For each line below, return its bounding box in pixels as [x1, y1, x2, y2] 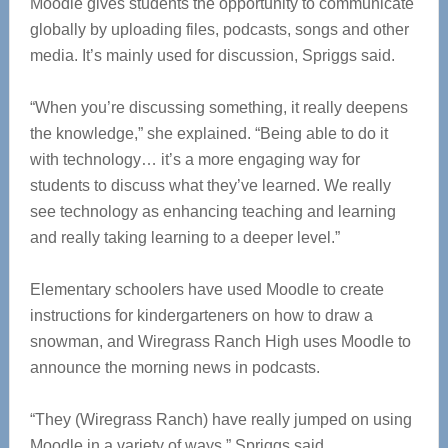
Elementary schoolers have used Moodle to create [29, 281, 384, 299]
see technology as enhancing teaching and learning [29, 203, 396, 221]
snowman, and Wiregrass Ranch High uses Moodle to [29, 333, 411, 351]
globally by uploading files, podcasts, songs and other [29, 21, 409, 39]
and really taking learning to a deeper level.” [29, 229, 340, 247]
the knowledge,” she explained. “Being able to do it [29, 125, 388, 143]
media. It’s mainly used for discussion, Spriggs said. [29, 47, 395, 65]
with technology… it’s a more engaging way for [29, 151, 360, 169]
